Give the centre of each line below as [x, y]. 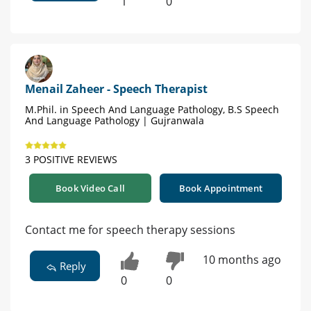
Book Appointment [221, 188]
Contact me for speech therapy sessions [130, 229]
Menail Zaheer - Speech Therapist [116, 89]
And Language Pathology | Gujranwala [115, 120]
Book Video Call [90, 188]
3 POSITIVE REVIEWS [71, 159]
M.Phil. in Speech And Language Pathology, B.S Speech [152, 109]
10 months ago [242, 259]
